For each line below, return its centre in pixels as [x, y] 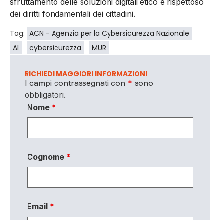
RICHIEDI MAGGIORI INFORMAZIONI [86, 73]
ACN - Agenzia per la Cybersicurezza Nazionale [109, 33]
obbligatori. [45, 95]
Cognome [47, 157]
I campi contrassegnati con [76, 83]
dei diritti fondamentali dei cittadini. [72, 14]
